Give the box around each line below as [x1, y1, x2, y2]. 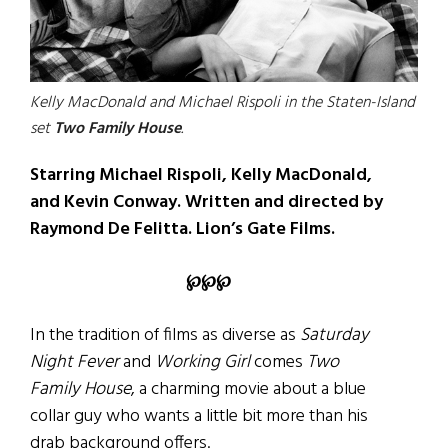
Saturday [300, 321, 369, 351]
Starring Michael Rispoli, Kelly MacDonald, [30, 161, 372, 191]
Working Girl [155, 348, 254, 378]
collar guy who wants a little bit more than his [30, 402, 368, 432]
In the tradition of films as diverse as [30, 321, 300, 351]
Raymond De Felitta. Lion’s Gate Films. [30, 215, 335, 245]
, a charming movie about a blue [131, 375, 366, 405]
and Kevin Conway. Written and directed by [30, 188, 383, 218]
